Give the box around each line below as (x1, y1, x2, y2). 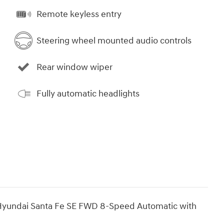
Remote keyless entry (36, 8, 121, 20)
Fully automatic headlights (36, 87, 139, 99)
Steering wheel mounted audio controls (36, 34, 191, 46)
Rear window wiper (36, 61, 112, 73)
